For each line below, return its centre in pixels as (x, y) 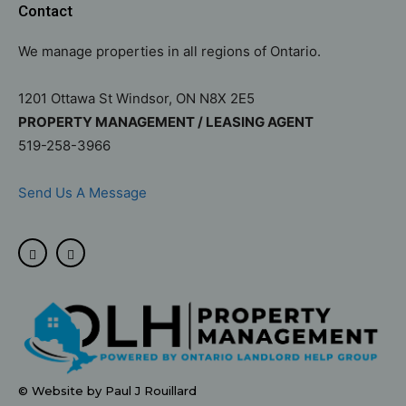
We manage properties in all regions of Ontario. (171, 51)
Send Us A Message (84, 193)
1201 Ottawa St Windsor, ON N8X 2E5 (136, 98)
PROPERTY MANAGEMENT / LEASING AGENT (166, 122)
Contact (45, 11)
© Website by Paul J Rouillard (107, 391)
